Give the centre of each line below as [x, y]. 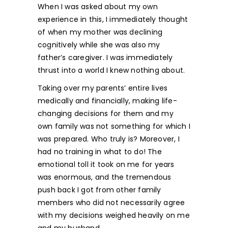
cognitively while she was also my [99, 45]
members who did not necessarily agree [111, 203]
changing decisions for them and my [106, 113]
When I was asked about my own [98, 7]
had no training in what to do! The [100, 152]
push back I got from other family [99, 190]
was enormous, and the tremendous [105, 177]
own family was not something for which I [114, 126]
